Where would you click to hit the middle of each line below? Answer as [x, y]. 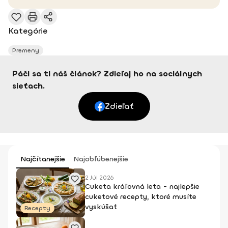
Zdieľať [119, 106]
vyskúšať [101, 207]
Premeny [26, 50]
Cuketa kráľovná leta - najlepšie [142, 186]
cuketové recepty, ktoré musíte [141, 196]
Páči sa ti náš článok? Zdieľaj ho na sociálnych [107, 73]
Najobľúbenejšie [101, 159]
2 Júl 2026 [99, 177]
